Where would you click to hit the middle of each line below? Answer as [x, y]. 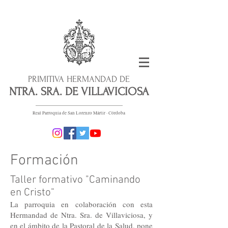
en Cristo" [32, 193]
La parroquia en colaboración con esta [81, 204]
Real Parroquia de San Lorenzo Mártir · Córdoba [79, 113]
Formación [44, 161]
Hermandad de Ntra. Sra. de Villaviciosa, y [81, 215]
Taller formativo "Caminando [75, 180]
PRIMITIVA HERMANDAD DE [79, 79]
